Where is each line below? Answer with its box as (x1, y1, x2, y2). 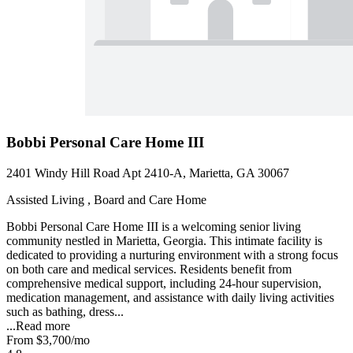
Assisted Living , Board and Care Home (6, 192, 206, 206)
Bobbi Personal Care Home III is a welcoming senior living (6, 219, 301, 233)
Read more (16, 318, 70, 333)
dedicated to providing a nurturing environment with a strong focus (6, 247, 338, 262)
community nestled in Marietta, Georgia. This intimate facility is (6, 233, 322, 247)
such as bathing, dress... (6, 304, 124, 318)
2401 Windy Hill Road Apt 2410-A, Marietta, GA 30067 (6, 165, 289, 180)
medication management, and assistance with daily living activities (6, 290, 334, 304)
